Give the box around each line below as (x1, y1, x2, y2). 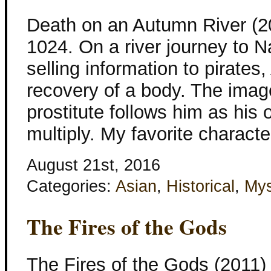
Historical (166, 177, 235, 195)
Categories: (27, 177, 116, 195)
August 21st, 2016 (27, 155, 160, 174)
